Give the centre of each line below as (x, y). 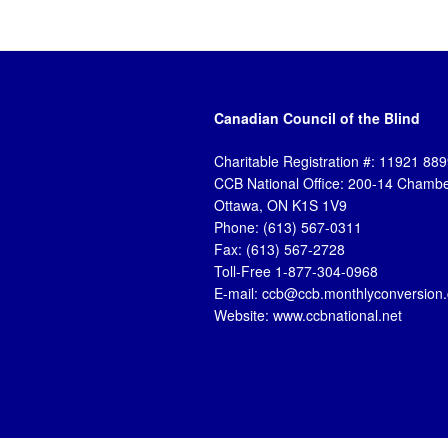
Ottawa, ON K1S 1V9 (280, 205)
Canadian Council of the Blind (317, 118)
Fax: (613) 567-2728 (279, 249)
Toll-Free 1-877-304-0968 (296, 271)
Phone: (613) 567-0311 (288, 227)
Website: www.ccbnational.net (308, 315)
